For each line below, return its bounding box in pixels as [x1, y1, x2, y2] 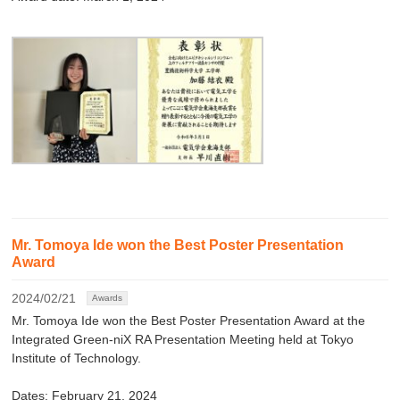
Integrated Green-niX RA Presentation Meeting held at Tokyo [12, 332, 354, 347]
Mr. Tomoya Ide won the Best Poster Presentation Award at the [12, 313, 366, 329]
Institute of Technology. [12, 351, 142, 366]
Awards [92, 293, 123, 304]
